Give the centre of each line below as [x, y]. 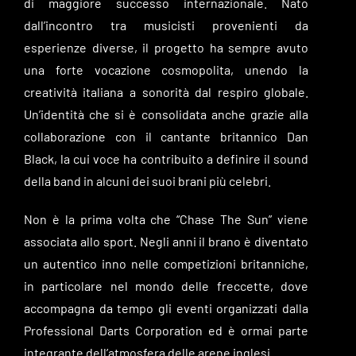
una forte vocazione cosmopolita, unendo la [166, 69]
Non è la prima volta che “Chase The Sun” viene [166, 219]
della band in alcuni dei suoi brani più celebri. [147, 180]
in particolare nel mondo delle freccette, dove [166, 285]
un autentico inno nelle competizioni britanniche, [166, 263]
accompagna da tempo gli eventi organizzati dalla [166, 308]
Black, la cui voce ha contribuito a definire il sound [166, 158]
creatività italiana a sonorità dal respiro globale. [166, 91]
